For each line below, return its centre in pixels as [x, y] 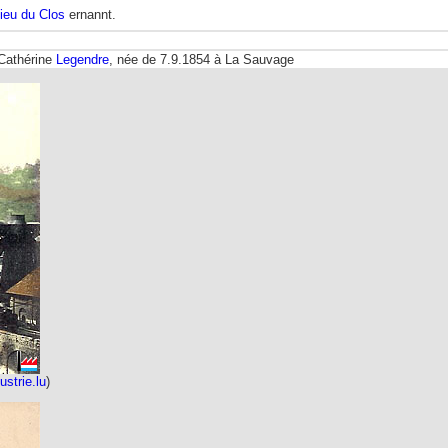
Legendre [82, 59]
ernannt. [90, 14]
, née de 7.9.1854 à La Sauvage [201, 59]
